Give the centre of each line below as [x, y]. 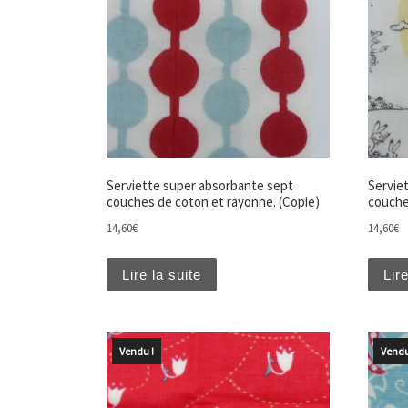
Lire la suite [162, 274]
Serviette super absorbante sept [200, 186]
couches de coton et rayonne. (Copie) [213, 202]
